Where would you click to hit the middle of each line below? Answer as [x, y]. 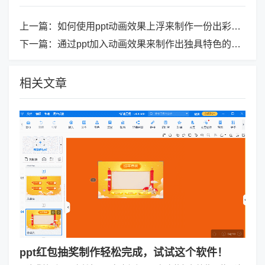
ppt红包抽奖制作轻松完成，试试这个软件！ [124, 252]
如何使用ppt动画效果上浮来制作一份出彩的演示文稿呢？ [144, 27]
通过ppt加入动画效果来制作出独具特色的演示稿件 [144, 44]
